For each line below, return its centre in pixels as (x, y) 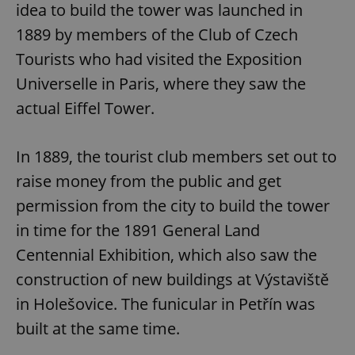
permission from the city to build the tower (173, 206)
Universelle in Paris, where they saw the (161, 84)
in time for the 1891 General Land (138, 231)
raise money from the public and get (149, 181)
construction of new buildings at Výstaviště (172, 280)
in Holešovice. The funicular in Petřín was (166, 304)
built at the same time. (98, 329)
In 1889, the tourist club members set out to (176, 157)
